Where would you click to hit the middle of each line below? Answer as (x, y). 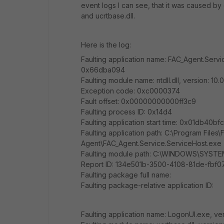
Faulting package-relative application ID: (147, 185)
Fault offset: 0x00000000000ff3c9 (138, 101)
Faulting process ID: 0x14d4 (126, 112)
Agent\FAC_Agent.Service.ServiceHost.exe (151, 143)
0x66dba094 (103, 70)
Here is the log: (106, 45)
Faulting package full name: (126, 175)
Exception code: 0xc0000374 (130, 91)
